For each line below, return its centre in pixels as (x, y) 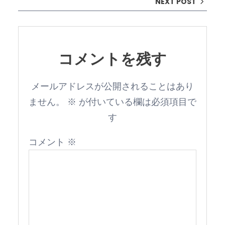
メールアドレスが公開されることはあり (113, 86)
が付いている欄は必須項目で (136, 101)
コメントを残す (113, 59)
